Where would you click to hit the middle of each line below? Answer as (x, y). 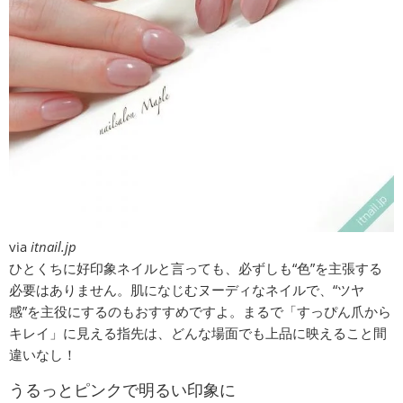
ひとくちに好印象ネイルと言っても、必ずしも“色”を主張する (196, 268)
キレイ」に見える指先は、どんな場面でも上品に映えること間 (198, 333)
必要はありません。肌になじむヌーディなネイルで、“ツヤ (187, 290)
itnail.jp (54, 246)
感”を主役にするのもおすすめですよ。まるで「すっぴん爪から (200, 311)
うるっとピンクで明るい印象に (122, 390)
